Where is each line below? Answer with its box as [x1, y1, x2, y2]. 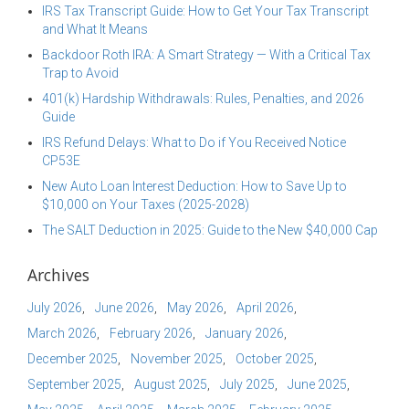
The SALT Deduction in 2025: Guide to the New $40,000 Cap [42, 223, 378, 237]
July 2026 [27, 300, 82, 315]
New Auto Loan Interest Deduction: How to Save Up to [42, 179, 347, 194]
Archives [27, 264, 89, 286]
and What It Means [42, 22, 148, 37]
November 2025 [131, 351, 223, 366]
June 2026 [95, 300, 154, 315]
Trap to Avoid [42, 66, 119, 80]
